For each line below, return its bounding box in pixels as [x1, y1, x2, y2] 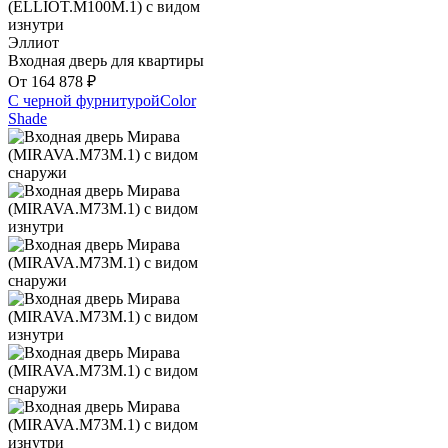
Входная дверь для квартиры [8, 52, 204, 70]
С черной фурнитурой [8, 92, 160, 110]
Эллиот [8, 34, 59, 52]
